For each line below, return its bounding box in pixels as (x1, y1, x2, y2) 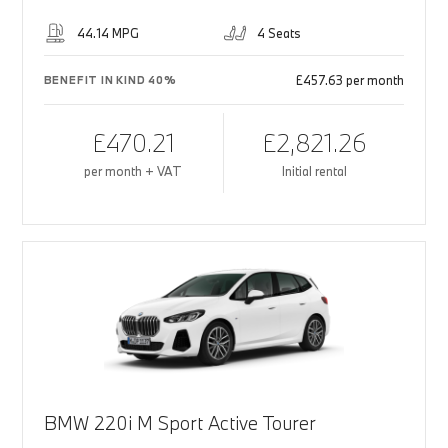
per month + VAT (84, 163, 183, 180)
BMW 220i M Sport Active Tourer (43, 411, 316, 436)
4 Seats (257, 25, 301, 42)
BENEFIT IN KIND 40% (43, 73, 177, 88)
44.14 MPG (76, 25, 139, 42)
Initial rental (281, 163, 347, 180)
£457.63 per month (296, 72, 405, 89)
